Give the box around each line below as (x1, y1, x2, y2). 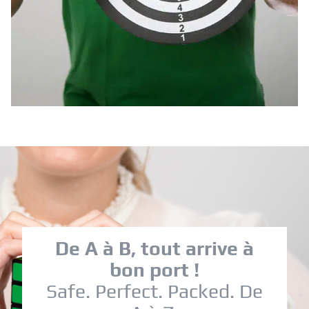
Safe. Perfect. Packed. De (46, 279, 263, 302)
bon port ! (110, 258, 199, 281)
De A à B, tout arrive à (55, 237, 254, 259)
